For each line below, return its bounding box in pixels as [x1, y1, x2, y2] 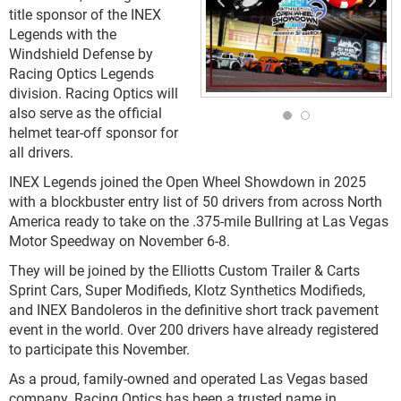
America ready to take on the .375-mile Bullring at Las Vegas [9, 211, 388, 230]
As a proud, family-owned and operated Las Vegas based [9, 369, 368, 388]
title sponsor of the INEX [9, 4, 161, 23]
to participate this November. [9, 339, 190, 358]
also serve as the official [9, 103, 162, 122]
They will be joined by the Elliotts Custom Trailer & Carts [9, 260, 360, 279]
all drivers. [9, 142, 73, 161]
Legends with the [9, 24, 116, 43]
